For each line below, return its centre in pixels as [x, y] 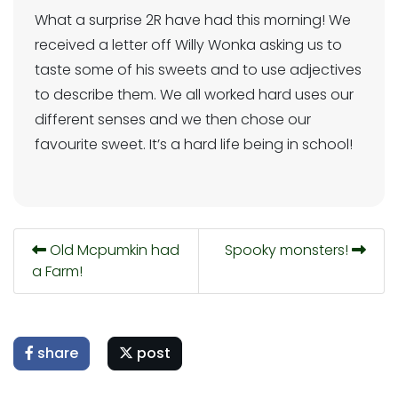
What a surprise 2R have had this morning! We [193, 20]
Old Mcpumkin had [113, 250]
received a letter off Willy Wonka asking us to [188, 45]
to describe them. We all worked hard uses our [194, 95]
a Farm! [57, 271]
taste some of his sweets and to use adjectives [198, 70]
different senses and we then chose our [173, 119]
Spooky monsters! [288, 250]
